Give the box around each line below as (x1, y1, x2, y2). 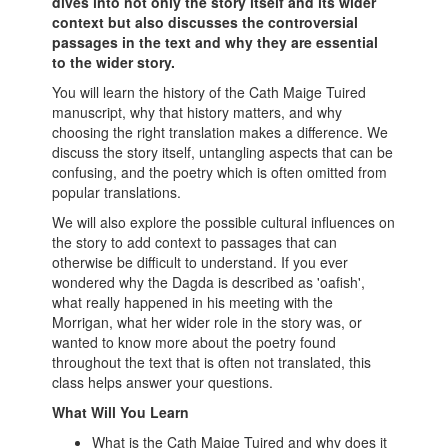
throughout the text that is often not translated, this (52, 352, 372, 372)
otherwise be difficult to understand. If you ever (52, 252, 349, 272)
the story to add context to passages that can (52, 232, 338, 252)
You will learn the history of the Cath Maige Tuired (52, 82, 367, 102)
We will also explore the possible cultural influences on (52, 212, 396, 232)
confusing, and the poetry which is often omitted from (52, 162, 388, 182)
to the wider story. (52, 52, 176, 72)
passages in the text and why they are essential (52, 32, 379, 52)
